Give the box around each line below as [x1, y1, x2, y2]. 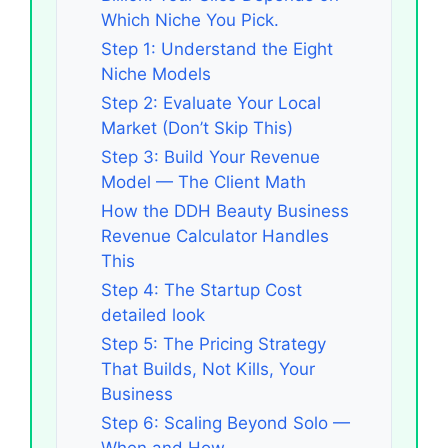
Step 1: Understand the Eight [101, 38, 333, 59]
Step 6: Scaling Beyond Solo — [101, 412, 350, 433]
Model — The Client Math [101, 171, 306, 192]
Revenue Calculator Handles [101, 225, 329, 246]
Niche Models [101, 63, 211, 84]
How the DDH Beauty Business [101, 200, 349, 221]
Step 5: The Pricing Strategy [101, 333, 326, 354]
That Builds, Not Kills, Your [101, 358, 315, 379]
